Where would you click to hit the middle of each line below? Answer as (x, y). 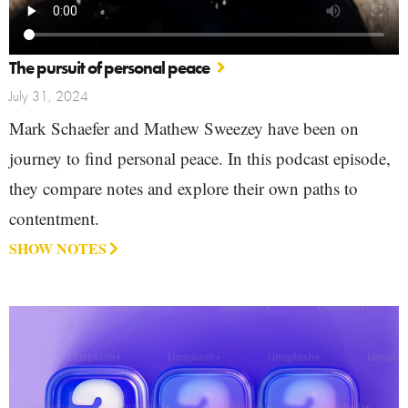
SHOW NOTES (58, 248)
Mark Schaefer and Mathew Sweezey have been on (184, 127)
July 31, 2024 (49, 96)
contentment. (54, 218)
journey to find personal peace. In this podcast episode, (200, 158)
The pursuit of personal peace (109, 67)
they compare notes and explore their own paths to (184, 188)
